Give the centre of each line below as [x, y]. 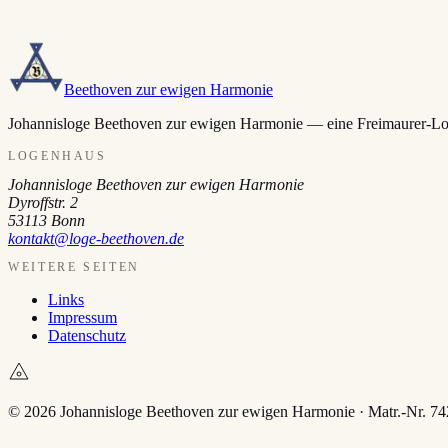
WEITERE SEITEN [74, 267]
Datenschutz [87, 336]
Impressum [82, 318]
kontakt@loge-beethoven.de [96, 239]
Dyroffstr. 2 [43, 203]
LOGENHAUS [57, 156]
